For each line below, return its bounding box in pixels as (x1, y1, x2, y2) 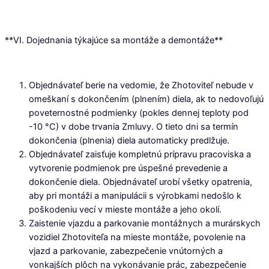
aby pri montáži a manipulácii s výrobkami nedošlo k (29, 190, 241, 202)
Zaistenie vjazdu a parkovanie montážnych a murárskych (29, 218, 261, 229)
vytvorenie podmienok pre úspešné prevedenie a (29, 163, 228, 174)
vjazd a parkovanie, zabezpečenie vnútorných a (29, 246, 223, 257)
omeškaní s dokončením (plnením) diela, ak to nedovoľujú (29, 94, 264, 105)
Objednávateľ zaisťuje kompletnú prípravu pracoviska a (29, 149, 251, 160)
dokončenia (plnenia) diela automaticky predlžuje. (29, 135, 229, 147)
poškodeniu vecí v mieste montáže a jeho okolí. (29, 204, 222, 216)
